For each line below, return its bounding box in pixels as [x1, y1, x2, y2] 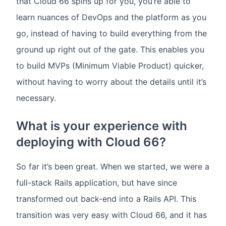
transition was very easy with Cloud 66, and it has [16, 210, 207, 220]
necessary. [16, 93, 56, 103]
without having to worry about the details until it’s [16, 77, 206, 87]
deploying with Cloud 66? [16, 135, 166, 150]
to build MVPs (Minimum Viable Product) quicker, [16, 61, 204, 71]
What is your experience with [16, 119, 187, 134]
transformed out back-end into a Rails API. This [16, 194, 196, 204]
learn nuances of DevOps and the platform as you [16, 12, 206, 23]
